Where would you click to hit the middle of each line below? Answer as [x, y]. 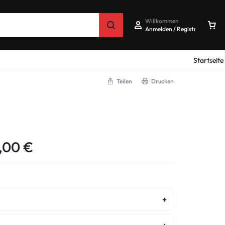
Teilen [124, 81]
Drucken [162, 81]
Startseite [208, 60]
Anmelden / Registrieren [178, 29]
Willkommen [162, 21]
